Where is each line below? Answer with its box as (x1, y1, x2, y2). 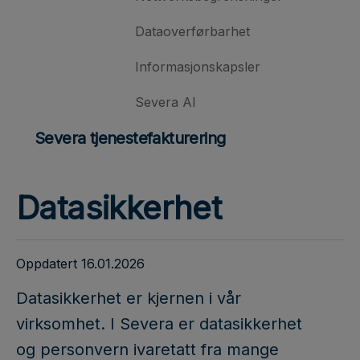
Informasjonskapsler (135, 58, 260, 75)
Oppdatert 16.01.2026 (16, 255, 145, 272)
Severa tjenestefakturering (35, 128, 226, 148)
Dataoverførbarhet (135, 22, 250, 39)
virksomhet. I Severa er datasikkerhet (16, 313, 302, 333)
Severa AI (135, 93, 196, 110)
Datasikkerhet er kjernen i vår (16, 288, 241, 308)
